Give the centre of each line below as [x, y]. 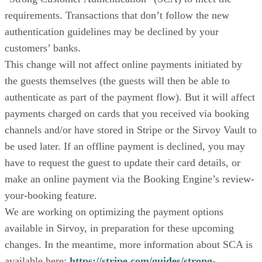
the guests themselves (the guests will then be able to [117, 80]
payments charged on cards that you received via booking [127, 113]
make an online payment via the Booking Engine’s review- [130, 179]
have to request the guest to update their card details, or [123, 162]
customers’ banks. [43, 48]
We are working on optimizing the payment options [114, 211]
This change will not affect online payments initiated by [123, 64]
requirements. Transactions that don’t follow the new [117, 15]
